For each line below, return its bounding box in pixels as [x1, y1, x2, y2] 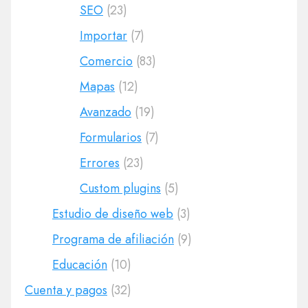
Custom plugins [80, 179, 161, 197]
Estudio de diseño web [52, 205, 173, 223]
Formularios [80, 129, 142, 146]
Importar [80, 27, 127, 45]
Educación [52, 256, 107, 274]
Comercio [80, 52, 133, 70]
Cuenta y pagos [25, 281, 107, 299]
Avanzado [80, 103, 131, 121]
